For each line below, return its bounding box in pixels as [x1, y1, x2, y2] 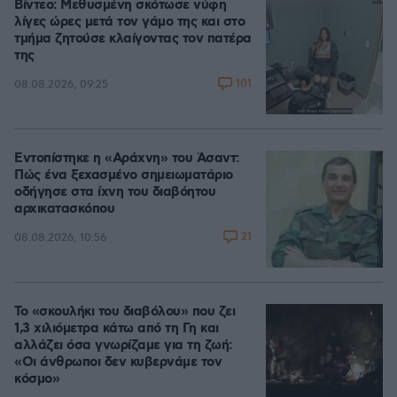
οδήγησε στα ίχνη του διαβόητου [14, 183, 215, 201]
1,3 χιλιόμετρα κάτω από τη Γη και [14, 320, 219, 338]
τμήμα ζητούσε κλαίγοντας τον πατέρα [14, 30, 252, 48]
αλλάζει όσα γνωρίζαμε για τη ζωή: [14, 337, 232, 354]
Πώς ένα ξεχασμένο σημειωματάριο [14, 167, 233, 184]
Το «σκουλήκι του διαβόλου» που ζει [14, 303, 235, 321]
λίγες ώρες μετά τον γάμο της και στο [14, 13, 245, 31]
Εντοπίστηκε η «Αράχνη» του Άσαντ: [14, 150, 239, 167]
